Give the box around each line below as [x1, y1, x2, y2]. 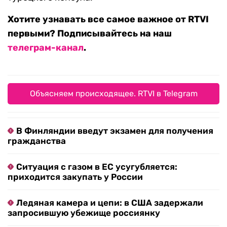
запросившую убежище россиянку [8, 208, 160, 218]
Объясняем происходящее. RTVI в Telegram [29, 89, 198, 99]
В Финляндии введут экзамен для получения [16, 126, 213, 136]
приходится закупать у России [8, 172, 143, 182]
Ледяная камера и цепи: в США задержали [16, 198, 203, 208]
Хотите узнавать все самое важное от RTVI [8, 14, 209, 25]
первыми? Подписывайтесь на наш [8, 28, 172, 40]
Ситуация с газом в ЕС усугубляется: [16, 162, 177, 172]
